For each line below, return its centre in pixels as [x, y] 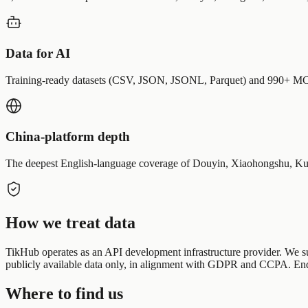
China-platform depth [68, 137]
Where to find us [64, 293]
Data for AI [38, 53]
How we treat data [70, 222]
